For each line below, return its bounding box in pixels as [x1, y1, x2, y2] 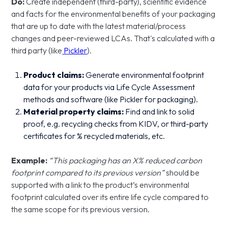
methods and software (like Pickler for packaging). [23, 94, 200, 104]
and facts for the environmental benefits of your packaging [11, 9, 216, 19]
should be [166, 167, 200, 178]
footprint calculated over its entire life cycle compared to [11, 192, 209, 202]
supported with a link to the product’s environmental [11, 180, 190, 190]
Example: [11, 155, 48, 165]
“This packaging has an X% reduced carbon [49, 155, 203, 165]
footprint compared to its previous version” [11, 167, 166, 178]
